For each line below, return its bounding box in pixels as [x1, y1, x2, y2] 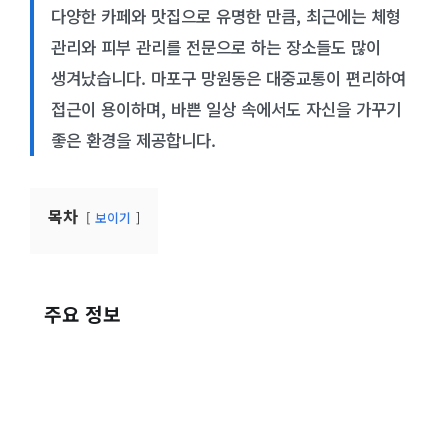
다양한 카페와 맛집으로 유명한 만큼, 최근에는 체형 [50, 3, 401, 28]
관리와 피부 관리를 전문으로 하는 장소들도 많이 [50, 34, 381, 59]
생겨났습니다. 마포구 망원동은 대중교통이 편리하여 [50, 65, 406, 90]
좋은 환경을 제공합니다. [50, 127, 216, 152]
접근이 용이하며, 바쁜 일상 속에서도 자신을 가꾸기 [50, 96, 401, 121]
